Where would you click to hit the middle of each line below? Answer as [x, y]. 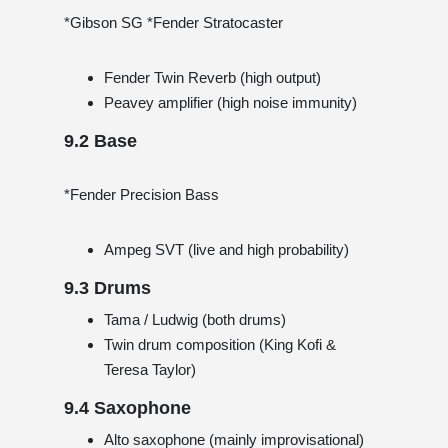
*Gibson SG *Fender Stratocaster [173, 22]
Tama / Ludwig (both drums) [195, 319]
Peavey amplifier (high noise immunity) [230, 102]
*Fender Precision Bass [141, 194]
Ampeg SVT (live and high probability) [226, 249]
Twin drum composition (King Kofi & [220, 344]
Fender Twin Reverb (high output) [212, 77]
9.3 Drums [107, 287]
